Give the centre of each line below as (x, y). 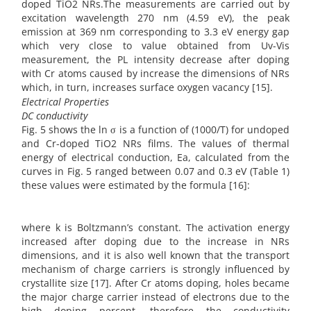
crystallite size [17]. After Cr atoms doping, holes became (155, 283)
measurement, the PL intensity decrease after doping (155, 59)
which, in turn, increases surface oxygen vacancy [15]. (147, 87)
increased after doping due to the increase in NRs (155, 242)
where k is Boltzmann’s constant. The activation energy (155, 228)
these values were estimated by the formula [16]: (136, 185)
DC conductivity (54, 115)
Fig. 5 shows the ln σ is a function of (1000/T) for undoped (155, 129)
